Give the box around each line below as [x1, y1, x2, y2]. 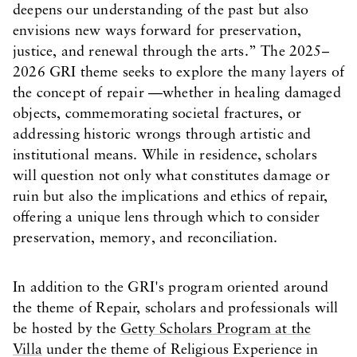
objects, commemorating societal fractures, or [13, 107, 302, 122]
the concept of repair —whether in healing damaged [13, 86, 341, 101]
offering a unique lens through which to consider [13, 210, 320, 226]
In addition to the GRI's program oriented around [13, 280, 329, 296]
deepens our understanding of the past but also [13, 3, 309, 18]
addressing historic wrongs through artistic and [13, 127, 312, 143]
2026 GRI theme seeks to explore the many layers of [13, 65, 344, 80]
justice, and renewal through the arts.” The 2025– [13, 45, 329, 60]
